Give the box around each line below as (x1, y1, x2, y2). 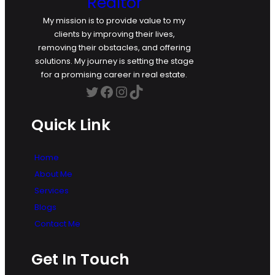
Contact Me (34, 217, 80, 230)
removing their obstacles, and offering (37, 41, 191, 53)
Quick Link (31, 114, 110, 136)
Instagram (114, 82, 130, 100)
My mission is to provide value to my (43, 14, 186, 26)
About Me (34, 168, 72, 180)
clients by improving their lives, (53, 28, 175, 40)
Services (34, 184, 69, 196)
